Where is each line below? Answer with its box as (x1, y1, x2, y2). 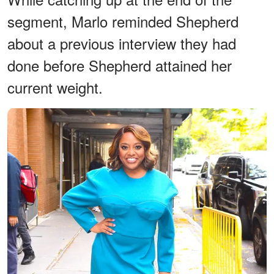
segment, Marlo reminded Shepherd (7, 10, 239, 32)
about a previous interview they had (7, 32, 236, 54)
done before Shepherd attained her (7, 54, 232, 76)
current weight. (7, 76, 103, 98)
